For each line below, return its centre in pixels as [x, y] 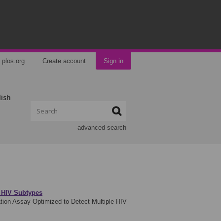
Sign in [113, 61]
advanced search [102, 128]
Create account [64, 61]
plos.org [13, 61]
